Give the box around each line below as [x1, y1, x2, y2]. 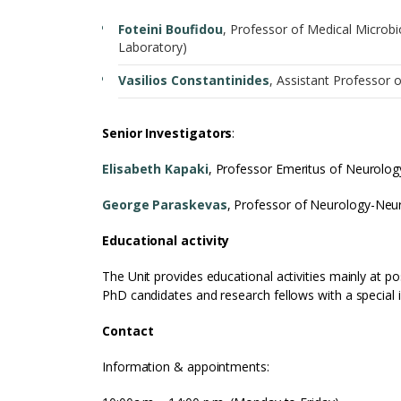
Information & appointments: [102, 358, 269, 375]
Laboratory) [118, 38, 187, 55]
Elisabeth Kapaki [102, 160, 209, 177]
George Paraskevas [102, 196, 227, 213]
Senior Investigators [102, 124, 233, 141]
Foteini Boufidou [118, 21, 223, 38]
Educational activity [102, 232, 230, 249]
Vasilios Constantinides [118, 72, 269, 89]
